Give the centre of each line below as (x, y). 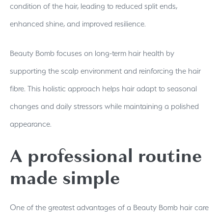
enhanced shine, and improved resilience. (78, 24)
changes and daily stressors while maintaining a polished (104, 106)
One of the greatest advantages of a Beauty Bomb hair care (109, 207)
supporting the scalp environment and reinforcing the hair (105, 71)
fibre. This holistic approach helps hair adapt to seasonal (103, 88)
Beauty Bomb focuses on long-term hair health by (92, 53)
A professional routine (106, 156)
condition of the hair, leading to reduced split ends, (94, 6)
